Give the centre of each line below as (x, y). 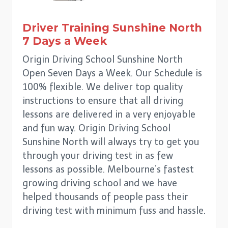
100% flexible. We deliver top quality (103, 87)
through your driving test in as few (98, 156)
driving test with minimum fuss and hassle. (114, 211)
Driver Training (67, 28)
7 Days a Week (65, 41)
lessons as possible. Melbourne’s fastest (108, 170)
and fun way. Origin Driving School (96, 129)
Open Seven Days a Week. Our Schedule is (112, 74)
